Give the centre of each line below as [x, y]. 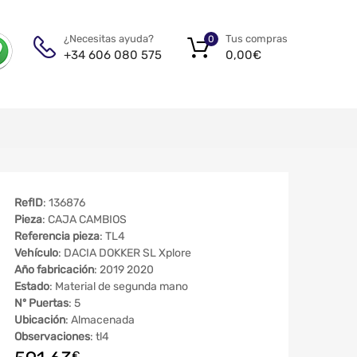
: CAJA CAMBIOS [84, 220]
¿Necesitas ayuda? [109, 39]
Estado [32, 287]
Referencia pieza [57, 237]
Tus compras [257, 38]
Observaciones [52, 337]
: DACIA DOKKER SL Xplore [125, 253]
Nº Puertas [41, 304]
